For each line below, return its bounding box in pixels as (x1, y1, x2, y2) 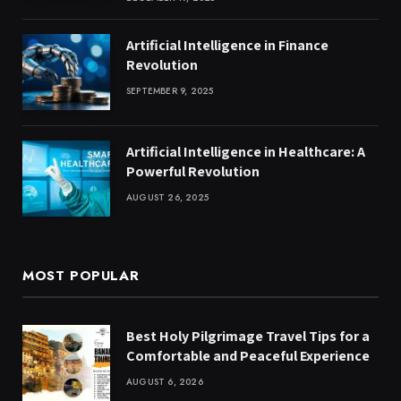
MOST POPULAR (22, 265, 140, 286)
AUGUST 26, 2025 (126, 190, 209, 204)
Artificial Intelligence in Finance (126, 35, 328, 55)
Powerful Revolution (126, 161, 260, 181)
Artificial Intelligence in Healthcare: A (126, 141, 365, 161)
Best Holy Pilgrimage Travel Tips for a (126, 326, 370, 346)
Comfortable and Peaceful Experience (126, 346, 370, 365)
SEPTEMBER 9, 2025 (126, 83, 214, 98)
